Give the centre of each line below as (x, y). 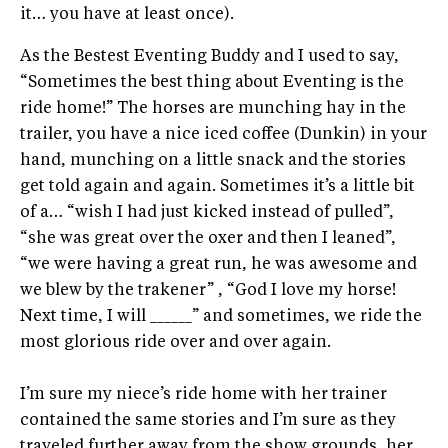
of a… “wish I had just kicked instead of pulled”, (207, 213)
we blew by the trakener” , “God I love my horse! (208, 291)
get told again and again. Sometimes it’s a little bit (217, 187)
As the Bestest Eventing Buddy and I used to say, (209, 57)
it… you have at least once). (127, 15)
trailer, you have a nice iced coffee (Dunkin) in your (223, 135)
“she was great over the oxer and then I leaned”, (208, 239)
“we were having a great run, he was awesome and (218, 265)
